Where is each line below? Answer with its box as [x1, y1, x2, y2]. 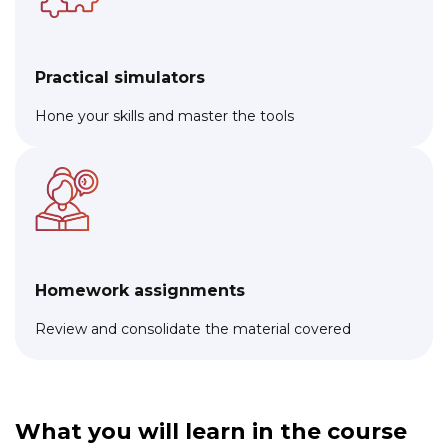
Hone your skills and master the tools [35, 106, 294, 125]
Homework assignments [35, 280, 245, 300]
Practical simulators [35, 67, 205, 87]
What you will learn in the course [15, 417, 407, 445]
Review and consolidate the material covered [35, 319, 351, 338]
